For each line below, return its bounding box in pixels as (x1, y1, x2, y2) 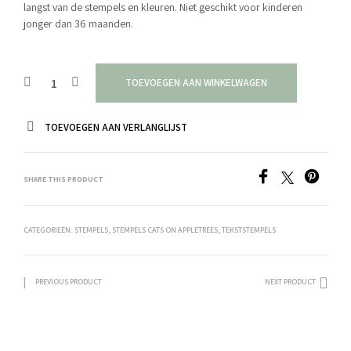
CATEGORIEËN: (24, 225, 74, 235)
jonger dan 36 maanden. (24, 16, 133, 31)
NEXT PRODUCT (265, 277, 316, 287)
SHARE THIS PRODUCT (24, 174, 103, 184)
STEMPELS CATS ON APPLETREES (112, 225, 218, 235)
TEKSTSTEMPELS (222, 225, 276, 235)
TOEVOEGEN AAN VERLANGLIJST (45, 121, 187, 134)
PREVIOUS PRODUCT (35, 277, 102, 287)
